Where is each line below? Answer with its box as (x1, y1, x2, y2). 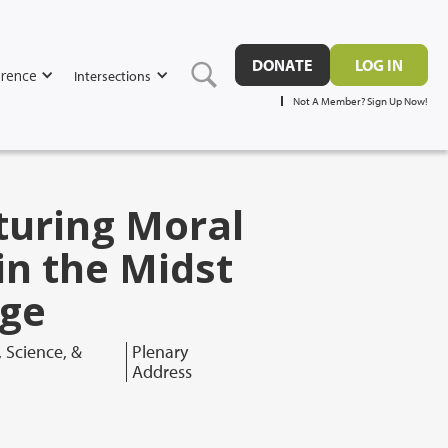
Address (131, 360, 192, 383)
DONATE (252, 54, 313, 75)
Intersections (74, 65, 152, 85)
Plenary (131, 340, 188, 363)
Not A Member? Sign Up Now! (293, 93, 428, 108)
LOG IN (355, 54, 403, 75)
